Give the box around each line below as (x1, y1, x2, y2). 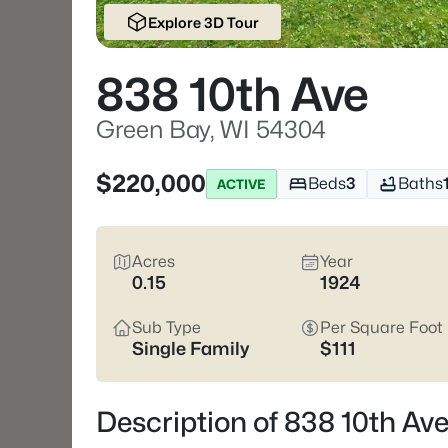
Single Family (132, 338, 249, 359)
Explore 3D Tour (147, 13, 259, 31)
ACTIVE (217, 175, 266, 192)
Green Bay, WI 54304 (96, 115, 326, 144)
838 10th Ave (96, 67, 370, 122)
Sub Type (132, 318, 201, 337)
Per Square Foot (320, 318, 443, 337)
